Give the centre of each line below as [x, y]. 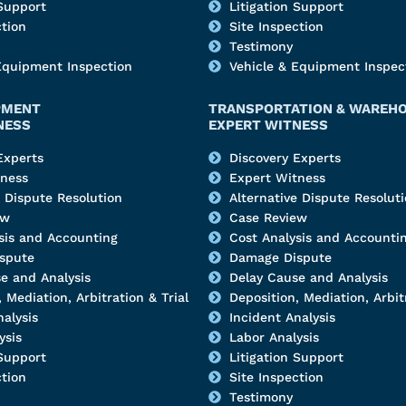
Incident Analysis [282, 318]
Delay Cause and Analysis [308, 278]
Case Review [268, 218]
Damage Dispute [280, 258]
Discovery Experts [285, 158]
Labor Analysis [274, 338]
